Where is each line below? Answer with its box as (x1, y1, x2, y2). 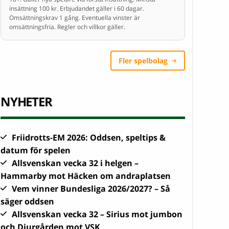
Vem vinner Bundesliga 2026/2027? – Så (12, 183, 170, 195)
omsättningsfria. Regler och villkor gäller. (9, 22, 125, 32)
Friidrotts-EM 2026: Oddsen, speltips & (12, 132, 166, 144)
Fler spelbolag (119, 56, 168, 66)
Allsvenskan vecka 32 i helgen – (12, 157, 139, 169)
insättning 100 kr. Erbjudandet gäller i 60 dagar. (9, 4, 144, 13)
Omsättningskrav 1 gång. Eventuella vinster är (9, 13, 140, 22)
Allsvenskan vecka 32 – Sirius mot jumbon (12, 209, 182, 220)
